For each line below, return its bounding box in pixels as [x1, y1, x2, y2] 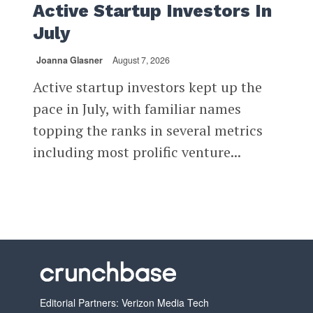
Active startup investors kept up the [32, 77, 262, 96]
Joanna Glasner [36, 53, 103, 66]
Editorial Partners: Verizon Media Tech [39, 295, 209, 310]
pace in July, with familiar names [32, 99, 241, 118]
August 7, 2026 [112, 53, 170, 66]
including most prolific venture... [32, 142, 241, 161]
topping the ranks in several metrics [32, 120, 263, 140]
